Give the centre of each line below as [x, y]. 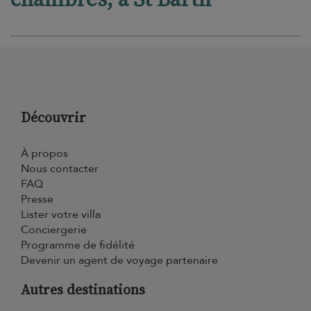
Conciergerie [54, 230]
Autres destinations [83, 289]
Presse [37, 199]
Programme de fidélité [78, 245]
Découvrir [53, 117]
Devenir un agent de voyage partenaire [119, 260]
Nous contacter [60, 169]
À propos [44, 153]
